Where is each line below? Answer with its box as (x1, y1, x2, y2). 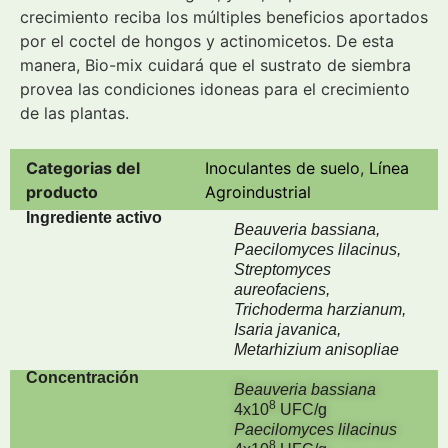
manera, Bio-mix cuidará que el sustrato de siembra (20, 55, 411, 75)
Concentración (26, 369, 139, 387)
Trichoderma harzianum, (234, 301, 406, 319)
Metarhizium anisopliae (234, 341, 399, 359)
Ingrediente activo (26, 209, 162, 227)
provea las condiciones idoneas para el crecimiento (20, 79, 410, 99)
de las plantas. (20, 103, 129, 123)
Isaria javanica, (234, 321, 341, 339)
